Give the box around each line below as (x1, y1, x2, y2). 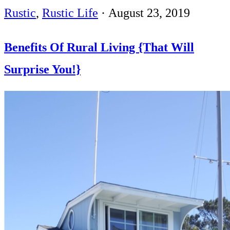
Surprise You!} (4, 63, 81, 76)
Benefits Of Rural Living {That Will (4, 41, 194, 54)
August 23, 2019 (108, 6, 190, 20)
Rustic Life (42, 6, 98, 20)
